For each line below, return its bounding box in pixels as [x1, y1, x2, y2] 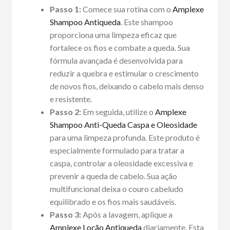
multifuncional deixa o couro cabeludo [49, 184, 183, 194]
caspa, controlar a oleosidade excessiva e [49, 158, 193, 168]
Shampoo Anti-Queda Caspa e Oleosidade [49, 120, 197, 130]
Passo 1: [49, 4, 81, 14]
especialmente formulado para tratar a [49, 145, 184, 156]
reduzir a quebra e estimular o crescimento [49, 68, 199, 79]
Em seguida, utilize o [81, 107, 155, 117]
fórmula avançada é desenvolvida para [49, 55, 183, 66]
